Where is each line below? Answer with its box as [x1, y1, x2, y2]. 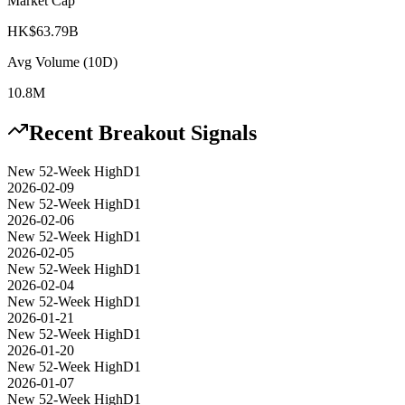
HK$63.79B [7, 23, 79, 39]
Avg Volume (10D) [7, 53, 118, 70]
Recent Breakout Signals [29, 121, 257, 146]
